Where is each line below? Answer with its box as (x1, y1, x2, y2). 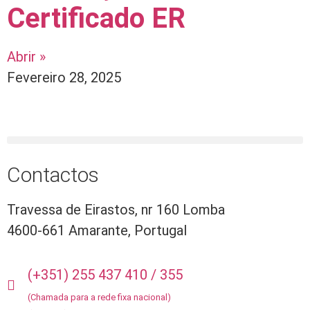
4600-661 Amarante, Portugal (7, 221, 187, 239)
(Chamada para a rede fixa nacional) (28, 292, 171, 303)
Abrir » (7, 48, 46, 65)
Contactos (7, 162, 99, 187)
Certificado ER (7, 1, 185, 35)
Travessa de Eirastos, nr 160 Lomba (7, 201, 225, 218)
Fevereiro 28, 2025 (7, 69, 121, 86)
